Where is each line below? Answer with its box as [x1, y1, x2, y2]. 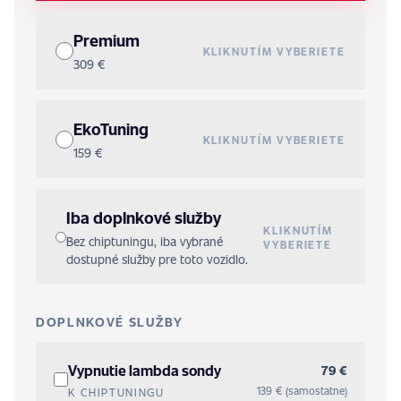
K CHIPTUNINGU [68, 385, 165, 399]
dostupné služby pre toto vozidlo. [65, 251, 248, 268]
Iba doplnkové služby [65, 206, 221, 228]
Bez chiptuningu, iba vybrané [65, 233, 223, 250]
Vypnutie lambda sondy [68, 361, 221, 380]
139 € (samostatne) [257, 383, 347, 397]
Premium [73, 29, 140, 51]
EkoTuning [73, 117, 149, 140]
